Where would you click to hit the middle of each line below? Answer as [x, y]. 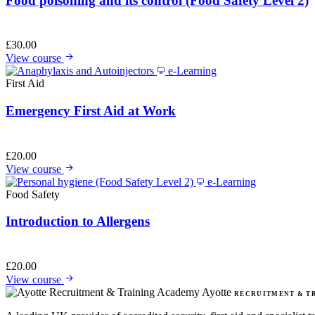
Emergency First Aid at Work [91, 111]
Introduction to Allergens [78, 221]
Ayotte [217, 292]
